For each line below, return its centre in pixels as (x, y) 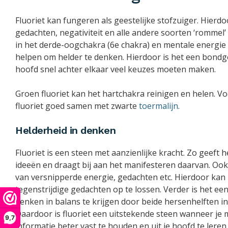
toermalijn (159, 106)
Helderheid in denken (65, 131)
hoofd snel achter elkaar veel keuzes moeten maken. (116, 69)
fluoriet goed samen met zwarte (77, 106)
